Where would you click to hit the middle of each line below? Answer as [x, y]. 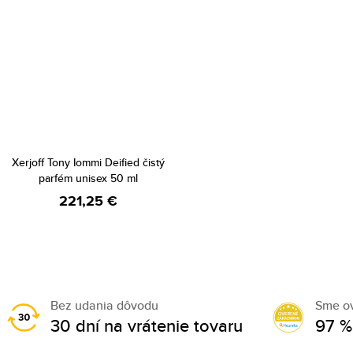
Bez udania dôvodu [104, 305]
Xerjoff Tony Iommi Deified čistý [88, 162]
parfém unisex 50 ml [88, 178]
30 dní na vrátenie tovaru [147, 325]
